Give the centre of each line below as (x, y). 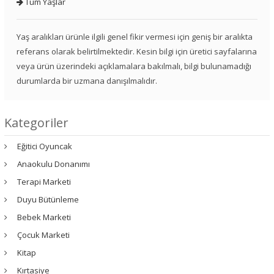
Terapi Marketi (44, 182)
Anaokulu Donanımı (54, 164)
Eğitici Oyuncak (45, 146)
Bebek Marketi (44, 217)
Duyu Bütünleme (48, 200)
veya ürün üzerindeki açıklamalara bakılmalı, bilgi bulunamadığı (134, 66)
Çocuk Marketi (43, 235)
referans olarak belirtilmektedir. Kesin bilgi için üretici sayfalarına (137, 52)
